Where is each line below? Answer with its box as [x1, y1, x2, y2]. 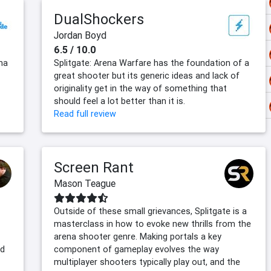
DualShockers [54, 10, 144, 28]
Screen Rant [54, 158, 134, 177]
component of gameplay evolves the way [54, 244, 219, 255]
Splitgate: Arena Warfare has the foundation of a [54, 57, 249, 69]
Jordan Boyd [54, 29, 106, 42]
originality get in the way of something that [54, 83, 227, 94]
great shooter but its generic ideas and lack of [54, 70, 240, 82]
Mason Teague [54, 177, 116, 190]
